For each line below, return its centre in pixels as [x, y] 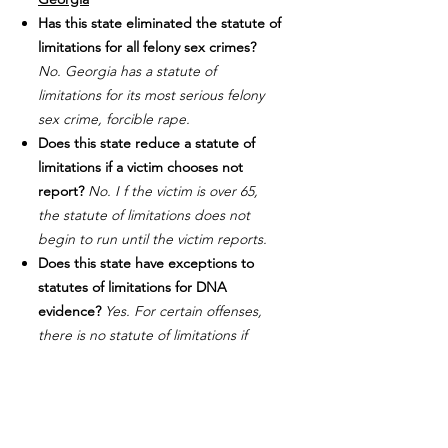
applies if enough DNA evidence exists [160, 383]
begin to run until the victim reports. [152, 239]
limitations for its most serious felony [151, 95]
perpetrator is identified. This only [144, 359]
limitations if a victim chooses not [140, 167]
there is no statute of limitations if [142, 335]
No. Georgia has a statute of [127, 71]
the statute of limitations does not [144, 215]
